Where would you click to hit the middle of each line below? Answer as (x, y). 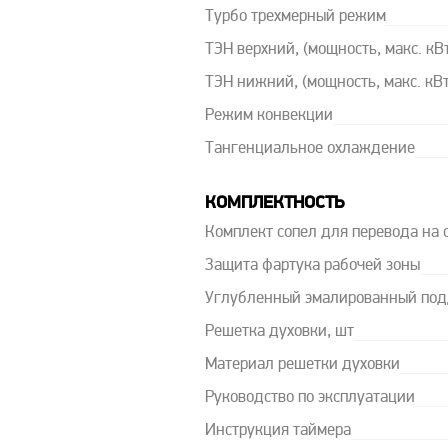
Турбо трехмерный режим (295, 17)
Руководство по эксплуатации (309, 398)
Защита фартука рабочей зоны (312, 266)
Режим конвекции (268, 116)
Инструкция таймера (277, 431)
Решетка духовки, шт (279, 332)
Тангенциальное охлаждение (309, 149)
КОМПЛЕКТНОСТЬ (274, 203)
